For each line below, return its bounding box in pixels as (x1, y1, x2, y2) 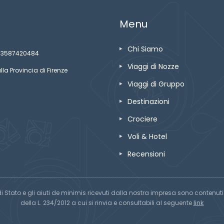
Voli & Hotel (127, 131, 167, 141)
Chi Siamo (127, 44, 163, 54)
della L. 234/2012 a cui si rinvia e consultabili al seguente (20, 198, 193, 207)
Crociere (127, 114, 157, 124)
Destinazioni (127, 96, 169, 106)
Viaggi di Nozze (127, 61, 179, 71)
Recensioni (127, 149, 165, 159)
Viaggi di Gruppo (127, 79, 184, 89)
